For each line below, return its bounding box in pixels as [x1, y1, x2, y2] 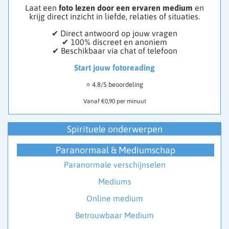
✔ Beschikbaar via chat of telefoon [52, 46, 177, 56]
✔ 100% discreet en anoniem [62, 37, 167, 47]
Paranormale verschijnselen [63, 160, 166, 170]
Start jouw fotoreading [74, 63, 155, 73]
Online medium [86, 194, 143, 203]
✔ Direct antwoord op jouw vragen [52, 29, 177, 38]
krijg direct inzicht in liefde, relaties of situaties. [29, 12, 200, 21]
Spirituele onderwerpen [66, 124, 163, 135]
